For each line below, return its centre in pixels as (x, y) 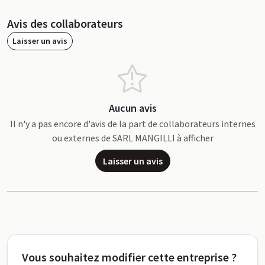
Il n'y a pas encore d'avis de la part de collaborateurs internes (132, 124)
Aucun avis (132, 108)
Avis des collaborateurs (65, 24)
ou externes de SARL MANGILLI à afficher (132, 138)
